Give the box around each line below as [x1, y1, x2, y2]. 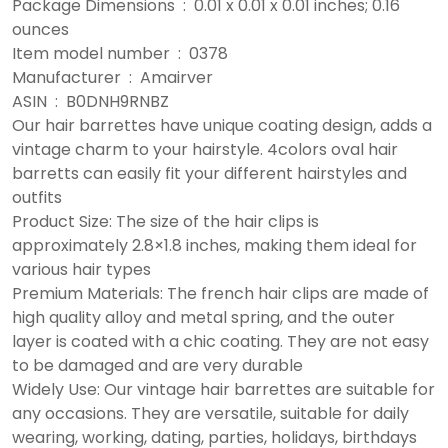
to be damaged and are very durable [12, 354, 303, 378]
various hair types [12, 258, 151, 282]
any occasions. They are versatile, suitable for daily [12, 402, 409, 426]
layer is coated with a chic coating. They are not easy [12, 330, 429, 354]
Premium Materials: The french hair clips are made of [12, 282, 429, 306]
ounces [12, 18, 69, 42]
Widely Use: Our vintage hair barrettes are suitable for [12, 378, 435, 402]
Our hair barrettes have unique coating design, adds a [12, 114, 432, 138]
